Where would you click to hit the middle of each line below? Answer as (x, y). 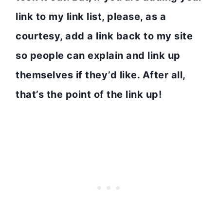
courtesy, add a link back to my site (104, 36)
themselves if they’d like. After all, (100, 75)
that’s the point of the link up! (89, 94)
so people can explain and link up (98, 55)
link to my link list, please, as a (91, 16)
